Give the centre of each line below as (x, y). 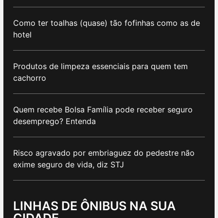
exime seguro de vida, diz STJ (69, 165)
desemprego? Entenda (54, 121)
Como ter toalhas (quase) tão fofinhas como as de (107, 23)
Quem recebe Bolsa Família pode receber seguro (103, 110)
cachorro (30, 78)
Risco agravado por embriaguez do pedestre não (104, 153)
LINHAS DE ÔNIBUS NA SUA (94, 206)
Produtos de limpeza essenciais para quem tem (100, 66)
